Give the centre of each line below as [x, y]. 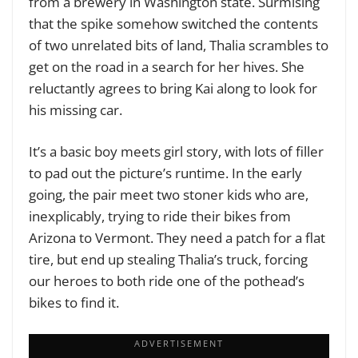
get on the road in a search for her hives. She [167, 66]
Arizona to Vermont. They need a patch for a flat [177, 238]
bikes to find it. [76, 303]
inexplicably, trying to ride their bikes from [160, 217]
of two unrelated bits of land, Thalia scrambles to [179, 45]
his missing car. [76, 109]
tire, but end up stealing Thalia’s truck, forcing [168, 260]
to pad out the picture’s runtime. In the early [165, 173]
